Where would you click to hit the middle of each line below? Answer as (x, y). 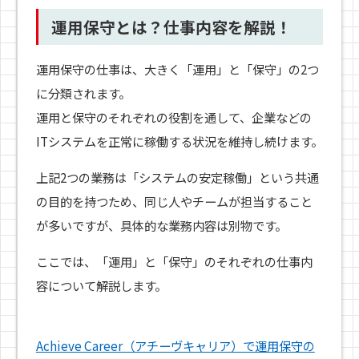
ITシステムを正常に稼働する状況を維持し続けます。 (179, 141)
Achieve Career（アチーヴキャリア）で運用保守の (175, 346)
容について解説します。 (101, 286)
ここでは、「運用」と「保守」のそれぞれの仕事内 (174, 262)
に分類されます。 (83, 93)
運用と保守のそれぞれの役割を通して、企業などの (173, 117)
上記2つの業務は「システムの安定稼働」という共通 (177, 177)
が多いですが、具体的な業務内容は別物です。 (161, 226)
